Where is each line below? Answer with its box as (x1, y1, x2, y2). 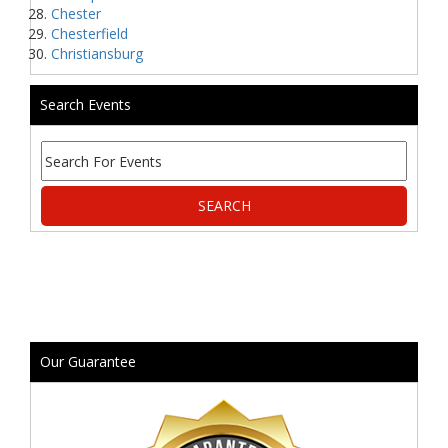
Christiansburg (51, 44, 143, 63)
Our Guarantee (40, 352, 136, 371)
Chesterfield (51, 24, 128, 43)
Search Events (40, 95, 131, 114)
